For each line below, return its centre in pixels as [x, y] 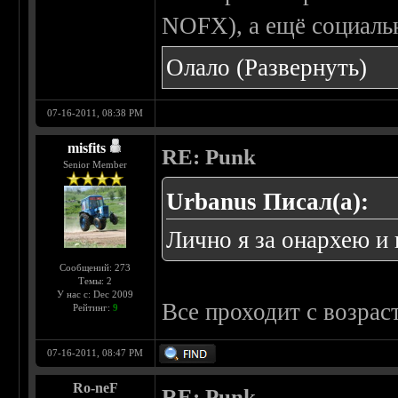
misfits [87, 148]
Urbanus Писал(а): [268, 202]
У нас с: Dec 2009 [96, 295]
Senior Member [96, 165]
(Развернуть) [302, 68]
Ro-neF [95, 388]
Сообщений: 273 [96, 268]
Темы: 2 [96, 281]
